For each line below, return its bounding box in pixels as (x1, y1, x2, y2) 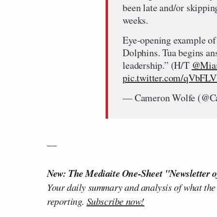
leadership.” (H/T (123, 59, 192, 72)
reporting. (47, 195, 87, 207)
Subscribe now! (86, 195, 145, 207)
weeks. (123, 14, 149, 27)
